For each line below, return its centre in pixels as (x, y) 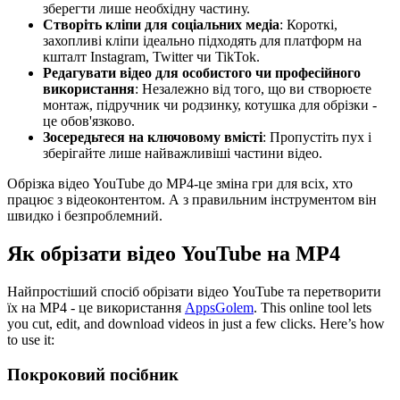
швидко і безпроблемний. (85, 216)
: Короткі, (308, 25)
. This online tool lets (312, 308)
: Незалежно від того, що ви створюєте (253, 89)
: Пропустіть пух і (317, 137)
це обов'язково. (89, 121)
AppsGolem (219, 308)
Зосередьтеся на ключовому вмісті (153, 137)
